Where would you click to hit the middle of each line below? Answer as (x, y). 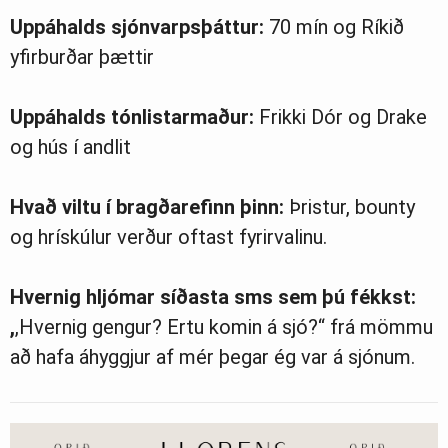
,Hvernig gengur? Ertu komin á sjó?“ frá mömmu (224, 327)
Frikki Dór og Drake (340, 117)
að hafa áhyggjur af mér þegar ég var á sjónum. (212, 357)
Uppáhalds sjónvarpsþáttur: (137, 27)
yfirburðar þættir (82, 57)
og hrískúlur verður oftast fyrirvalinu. (168, 237)
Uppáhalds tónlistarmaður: (132, 117)
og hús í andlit (70, 147)
